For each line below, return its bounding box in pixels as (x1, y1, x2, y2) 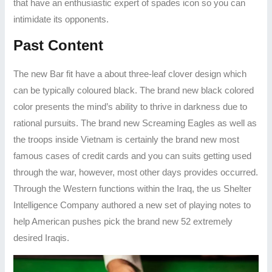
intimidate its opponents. (13, 15, 109, 25)
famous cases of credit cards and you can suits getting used (13, 151, 252, 161)
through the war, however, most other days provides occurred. (13, 167, 259, 177)
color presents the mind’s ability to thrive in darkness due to (13, 101, 248, 112)
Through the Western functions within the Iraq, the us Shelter (13, 183, 252, 194)
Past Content (13, 36, 104, 53)
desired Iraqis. (13, 233, 70, 243)
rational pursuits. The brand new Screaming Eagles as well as (13, 118, 257, 128)
